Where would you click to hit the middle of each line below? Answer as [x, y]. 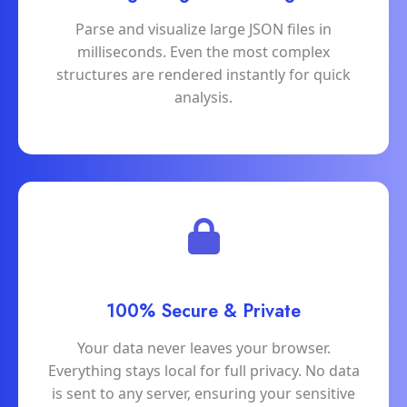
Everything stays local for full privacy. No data [203, 371]
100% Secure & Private [203, 312]
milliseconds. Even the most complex [203, 52]
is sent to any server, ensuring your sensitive [203, 394]
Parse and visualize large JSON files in [203, 30]
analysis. [203, 98]
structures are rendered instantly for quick [203, 75]
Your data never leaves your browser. [203, 348]
